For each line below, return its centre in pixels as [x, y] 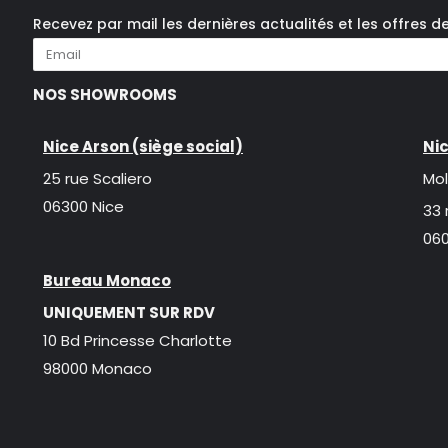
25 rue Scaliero [97, 179]
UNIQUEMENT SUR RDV [129, 313]
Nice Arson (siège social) [143, 147]
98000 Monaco [97, 369]
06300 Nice [83, 207]
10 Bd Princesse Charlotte [137, 341]
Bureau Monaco [107, 281]
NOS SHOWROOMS [105, 95]
